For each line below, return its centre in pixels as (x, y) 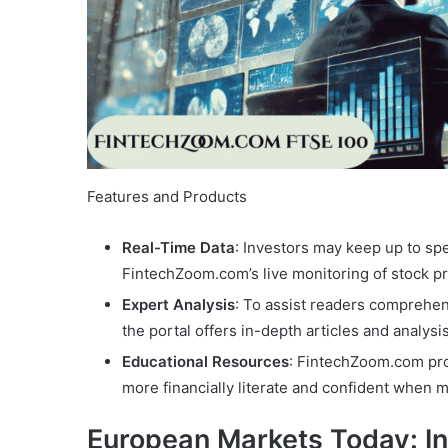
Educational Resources (205, 361)
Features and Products (167, 196)
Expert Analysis (178, 304)
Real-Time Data (178, 247)
